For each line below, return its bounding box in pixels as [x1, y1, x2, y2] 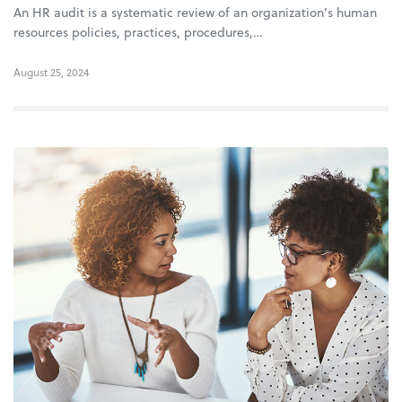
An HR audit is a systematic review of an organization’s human [13, 2, 378, 22]
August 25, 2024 [13, 63, 89, 80]
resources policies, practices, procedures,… [13, 22, 264, 41]
